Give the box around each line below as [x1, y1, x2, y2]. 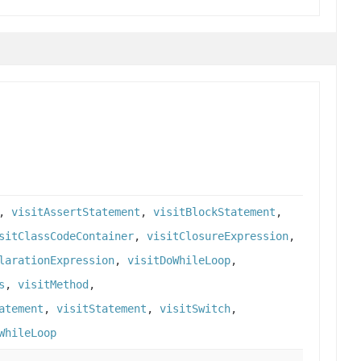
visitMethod [18, 278, 89, 292]
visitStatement [56, 302, 147, 316]
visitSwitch [160, 302, 230, 316]
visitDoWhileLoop [127, 254, 230, 268]
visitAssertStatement [11, 205, 140, 219]
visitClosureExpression [147, 230, 288, 243]
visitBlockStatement [153, 205, 276, 219]
